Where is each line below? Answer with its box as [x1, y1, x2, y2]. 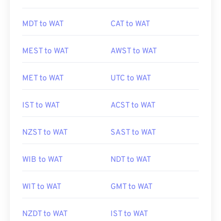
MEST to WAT [22, 46, 69, 56]
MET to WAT [22, 74, 64, 83]
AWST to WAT [110, 46, 157, 56]
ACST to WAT [110, 101, 155, 110]
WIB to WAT [22, 155, 63, 165]
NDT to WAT [110, 155, 151, 165]
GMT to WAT [110, 182, 152, 192]
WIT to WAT [22, 182, 61, 192]
